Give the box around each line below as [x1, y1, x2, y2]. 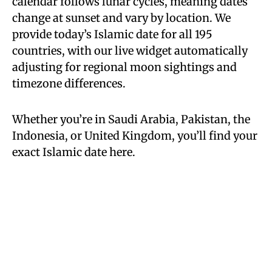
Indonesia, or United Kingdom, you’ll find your [12, 129, 257, 143]
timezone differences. [12, 76, 126, 90]
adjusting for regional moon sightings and [12, 60, 237, 74]
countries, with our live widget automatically [12, 44, 248, 58]
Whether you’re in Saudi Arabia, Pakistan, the [12, 112, 250, 126]
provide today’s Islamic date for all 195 [12, 27, 212, 41]
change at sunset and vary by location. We [12, 11, 231, 25]
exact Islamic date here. [12, 145, 135, 159]
